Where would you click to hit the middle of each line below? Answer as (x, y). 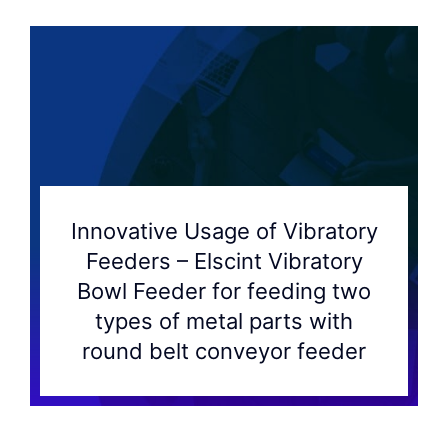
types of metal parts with (224, 321)
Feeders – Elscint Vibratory (224, 261)
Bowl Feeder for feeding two (224, 291)
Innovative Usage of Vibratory (224, 231)
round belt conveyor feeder (224, 351)
